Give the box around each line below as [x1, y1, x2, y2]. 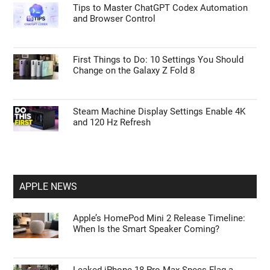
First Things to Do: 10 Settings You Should [73, 54, 244, 65]
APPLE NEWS [19, 180, 78, 192]
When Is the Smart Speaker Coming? [73, 223, 220, 234]
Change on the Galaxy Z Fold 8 [73, 64, 195, 76]
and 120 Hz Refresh [73, 116, 151, 128]
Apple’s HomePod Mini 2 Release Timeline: [73, 212, 246, 224]
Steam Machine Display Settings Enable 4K [73, 105, 246, 117]
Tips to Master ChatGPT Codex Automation [73, 2, 248, 13]
